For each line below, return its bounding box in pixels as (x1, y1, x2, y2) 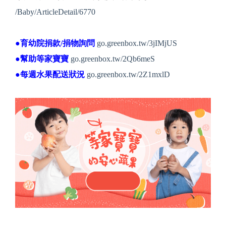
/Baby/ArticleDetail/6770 (15, 7, 95, 16)
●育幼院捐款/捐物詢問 (15, 38, 95, 47)
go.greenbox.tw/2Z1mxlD (87, 70, 170, 79)
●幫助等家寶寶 (15, 54, 69, 63)
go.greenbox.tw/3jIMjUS (97, 38, 177, 47)
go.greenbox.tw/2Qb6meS (71, 54, 155, 63)
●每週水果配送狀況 (15, 70, 85, 79)
